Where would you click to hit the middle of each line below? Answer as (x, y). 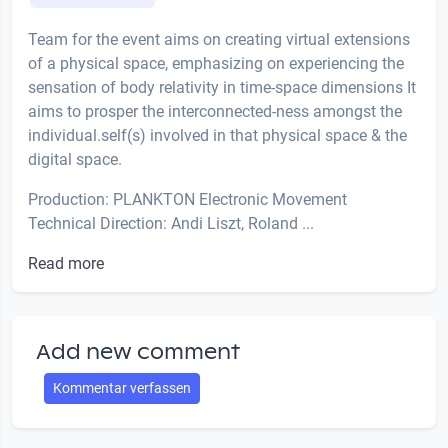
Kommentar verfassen (122, 387)
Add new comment (138, 351)
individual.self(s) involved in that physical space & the (217, 135)
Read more (66, 263)
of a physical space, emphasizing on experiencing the (216, 63)
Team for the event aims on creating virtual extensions (219, 39)
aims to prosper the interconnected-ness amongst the (215, 111)
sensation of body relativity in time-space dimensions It (222, 87)
